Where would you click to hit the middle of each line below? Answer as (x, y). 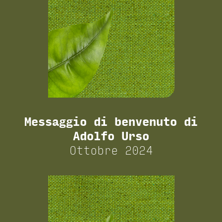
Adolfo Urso (111, 136)
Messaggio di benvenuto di (111, 122)
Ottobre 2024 (111, 151)
